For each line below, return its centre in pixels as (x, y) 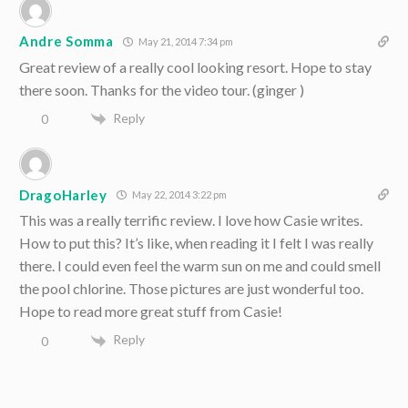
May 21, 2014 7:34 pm (184, 41)
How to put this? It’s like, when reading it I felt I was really (196, 243)
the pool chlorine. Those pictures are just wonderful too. (191, 289)
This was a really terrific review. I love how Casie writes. (191, 220)
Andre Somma (66, 41)
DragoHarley (63, 194)
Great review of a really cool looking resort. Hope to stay (195, 66)
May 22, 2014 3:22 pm (178, 195)
